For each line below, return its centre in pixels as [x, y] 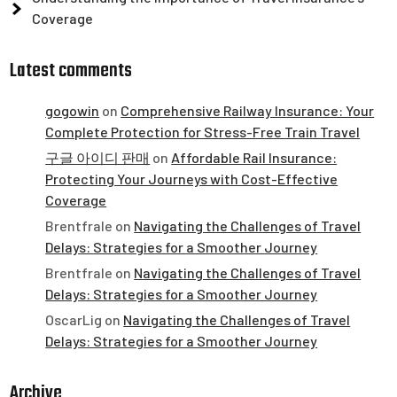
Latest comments [71, 70]
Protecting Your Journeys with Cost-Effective [192, 178]
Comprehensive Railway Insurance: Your [248, 110]
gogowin [73, 110]
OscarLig [74, 319]
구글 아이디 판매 [98, 157]
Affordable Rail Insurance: [254, 157]
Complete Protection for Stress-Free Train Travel [203, 131]
